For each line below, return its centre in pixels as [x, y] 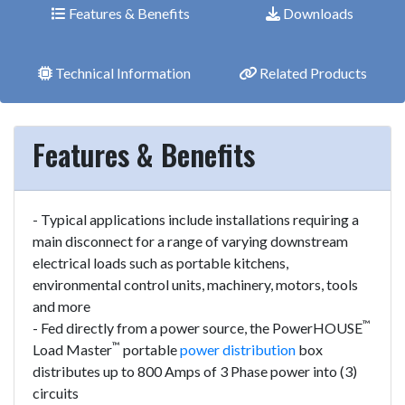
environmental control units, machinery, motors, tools [195, 284]
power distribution [238, 349]
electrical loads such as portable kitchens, [160, 262]
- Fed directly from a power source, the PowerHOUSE [198, 327]
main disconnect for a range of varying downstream [190, 240]
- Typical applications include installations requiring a [196, 219]
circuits [56, 392]
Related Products [312, 72]
